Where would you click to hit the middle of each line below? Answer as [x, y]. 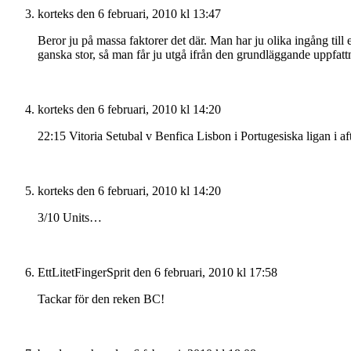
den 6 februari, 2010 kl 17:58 [205, 272]
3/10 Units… [70, 217]
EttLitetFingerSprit [84, 272]
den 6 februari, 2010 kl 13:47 [149, 13]
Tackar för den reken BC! [101, 299]
